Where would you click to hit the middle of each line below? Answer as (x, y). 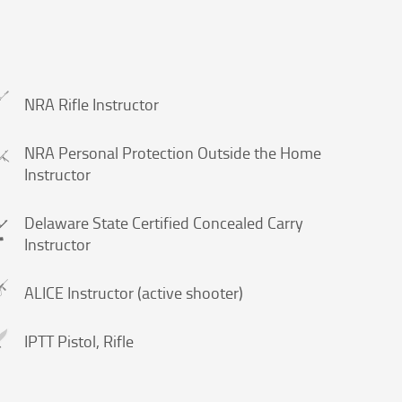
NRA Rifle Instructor (91, 104)
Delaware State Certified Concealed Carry (163, 222)
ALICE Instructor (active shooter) (133, 292)
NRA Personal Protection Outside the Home (172, 152)
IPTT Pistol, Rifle (79, 341)
